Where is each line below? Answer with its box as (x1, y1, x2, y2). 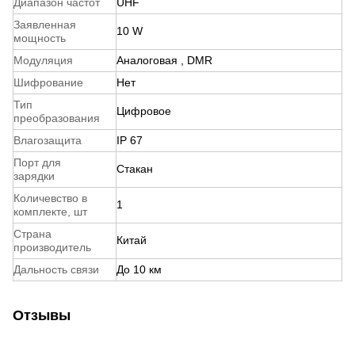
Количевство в (13, 191, 87, 204)
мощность (13, 31, 66, 44)
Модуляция (13, 53, 73, 67)
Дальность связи (13, 262, 99, 276)
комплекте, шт (13, 204, 87, 218)
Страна (13, 227, 52, 240)
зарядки (13, 169, 55, 182)
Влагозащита (13, 133, 82, 147)
